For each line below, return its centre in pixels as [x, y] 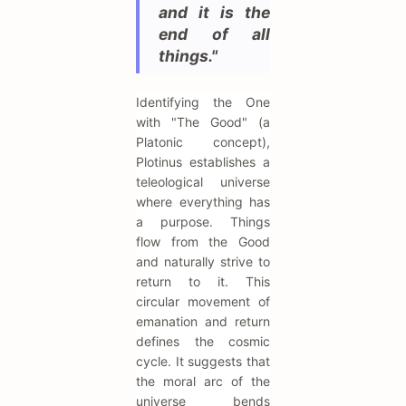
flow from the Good [203, 242]
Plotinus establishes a [203, 162]
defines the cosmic [203, 342]
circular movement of [203, 302]
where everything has [203, 202]
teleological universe [203, 182]
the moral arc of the [203, 382]
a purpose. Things [203, 222]
